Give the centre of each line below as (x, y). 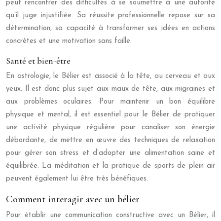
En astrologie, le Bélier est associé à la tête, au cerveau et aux (110, 76)
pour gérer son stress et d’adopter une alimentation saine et (110, 153)
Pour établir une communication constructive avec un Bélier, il (110, 216)
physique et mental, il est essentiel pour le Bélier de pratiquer (110, 115)
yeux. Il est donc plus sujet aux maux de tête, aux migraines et (110, 89)
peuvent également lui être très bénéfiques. (77, 179)
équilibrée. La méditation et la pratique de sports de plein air (110, 166)
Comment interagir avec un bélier (73, 200)
